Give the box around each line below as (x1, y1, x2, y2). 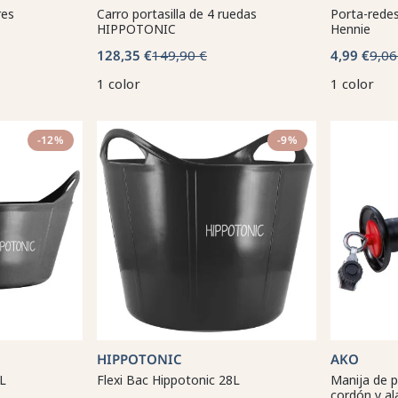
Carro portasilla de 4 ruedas (97, 5, 257, 22)
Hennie (330, 20, 370, 37)
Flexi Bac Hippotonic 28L (97, 371, 240, 388)
